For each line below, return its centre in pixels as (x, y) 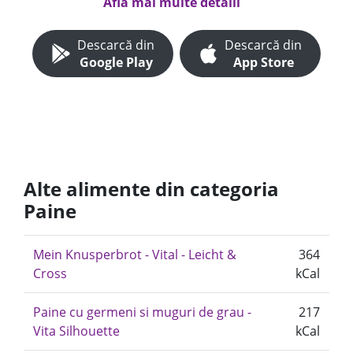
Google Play (116, 62)
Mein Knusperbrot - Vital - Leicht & (135, 255)
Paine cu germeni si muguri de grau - (142, 312)
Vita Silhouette (76, 331)
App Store (263, 62)
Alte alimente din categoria (151, 189)
